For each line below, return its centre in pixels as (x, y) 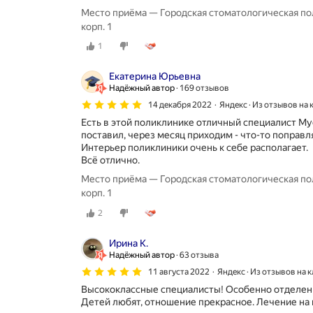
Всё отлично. (110, 160)
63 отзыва (199, 255)
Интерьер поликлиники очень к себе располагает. (195, 148)
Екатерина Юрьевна (155, 77)
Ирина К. (129, 243)
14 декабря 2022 (180, 105)
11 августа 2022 (179, 271)
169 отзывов (204, 88)
